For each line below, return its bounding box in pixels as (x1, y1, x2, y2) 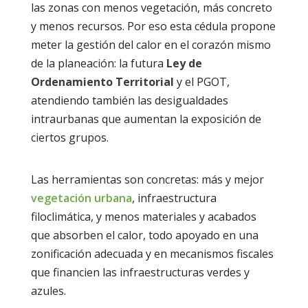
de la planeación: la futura (30, 55, 166, 71)
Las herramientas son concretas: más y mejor (30, 171, 264, 187)
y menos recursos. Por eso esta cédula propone (30, 18, 276, 34)
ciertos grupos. (30, 129, 109, 145)
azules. (30, 283, 66, 298)
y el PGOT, (173, 74, 230, 89)
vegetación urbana (30, 190, 132, 206)
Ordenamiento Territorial (30, 74, 174, 89)
